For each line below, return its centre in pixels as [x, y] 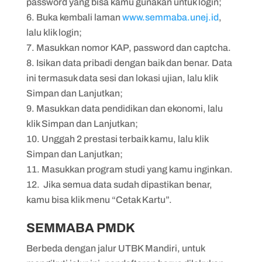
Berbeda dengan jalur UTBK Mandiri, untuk [115, 248]
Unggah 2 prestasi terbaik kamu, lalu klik [125, 139]
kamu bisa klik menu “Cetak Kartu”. [100, 199]
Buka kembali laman [79, 17]
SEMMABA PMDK [80, 228]
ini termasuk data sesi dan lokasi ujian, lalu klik [122, 78]
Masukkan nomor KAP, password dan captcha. [134, 47]
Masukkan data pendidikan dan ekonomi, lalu [129, 108]
